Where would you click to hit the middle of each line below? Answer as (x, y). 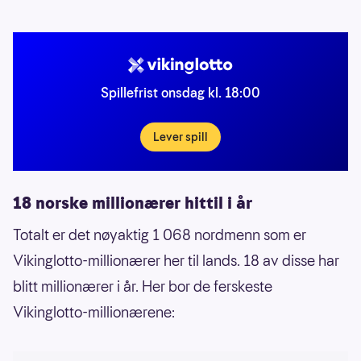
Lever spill (180, 137)
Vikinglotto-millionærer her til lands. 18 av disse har (176, 260)
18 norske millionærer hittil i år (133, 203)
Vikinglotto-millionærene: (94, 312)
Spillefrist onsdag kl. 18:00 (180, 93)
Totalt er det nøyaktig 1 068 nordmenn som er (160, 234)
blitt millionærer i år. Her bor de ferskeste (143, 286)
